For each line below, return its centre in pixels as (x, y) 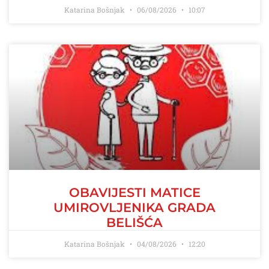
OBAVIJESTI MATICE (134, 192)
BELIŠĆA (134, 222)
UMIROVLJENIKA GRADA (134, 207)
